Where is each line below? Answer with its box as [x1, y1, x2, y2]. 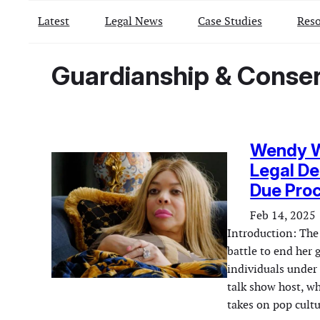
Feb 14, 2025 [250, 208, 316, 224]
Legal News [104, 13, 163, 29]
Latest [38, 13, 70, 29]
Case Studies [197, 13, 262, 29]
